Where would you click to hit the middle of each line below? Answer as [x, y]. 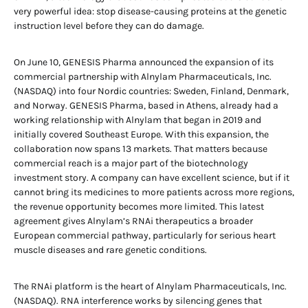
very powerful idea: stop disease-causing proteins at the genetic [150, 11]
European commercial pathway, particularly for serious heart [145, 235]
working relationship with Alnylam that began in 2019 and [137, 120]
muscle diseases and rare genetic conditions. [110, 250]
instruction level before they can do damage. [109, 26]
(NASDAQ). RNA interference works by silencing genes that [138, 301]
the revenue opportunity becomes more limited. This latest [139, 207]
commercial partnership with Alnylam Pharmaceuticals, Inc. [143, 77]
